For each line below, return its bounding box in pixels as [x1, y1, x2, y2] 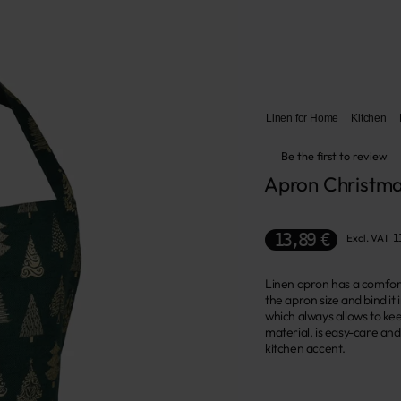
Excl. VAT [346, 231, 389, 244]
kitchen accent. [265, 340, 346, 356]
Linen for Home [266, 112, 339, 124]
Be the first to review [281, 149, 388, 163]
